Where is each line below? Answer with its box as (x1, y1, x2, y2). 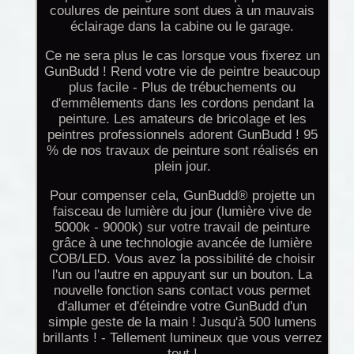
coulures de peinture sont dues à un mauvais (50, 2, 315, 18)
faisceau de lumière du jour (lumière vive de (53, 203, 312, 219)
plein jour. (153, 158, 211, 174)
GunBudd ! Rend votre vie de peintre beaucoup (44, 63, 321, 79)
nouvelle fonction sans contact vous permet (54, 282, 311, 298)
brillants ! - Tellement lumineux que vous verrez (42, 330, 322, 345)
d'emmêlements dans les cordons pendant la (51, 95, 314, 111)
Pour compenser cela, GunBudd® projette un (50, 187, 315, 203)
